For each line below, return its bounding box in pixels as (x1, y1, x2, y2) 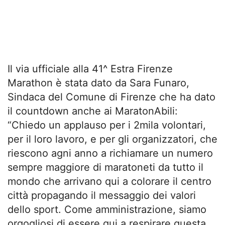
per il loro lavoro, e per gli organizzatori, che (8, 133, 217, 145)
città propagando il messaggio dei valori (8, 189, 196, 201)
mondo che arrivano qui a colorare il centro (8, 175, 211, 187)
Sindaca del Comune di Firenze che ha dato (8, 90, 215, 103)
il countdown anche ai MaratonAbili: (8, 104, 178, 117)
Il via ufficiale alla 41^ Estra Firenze (8, 62, 173, 75)
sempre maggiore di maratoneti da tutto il (8, 161, 203, 173)
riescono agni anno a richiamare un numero (8, 147, 213, 159)
